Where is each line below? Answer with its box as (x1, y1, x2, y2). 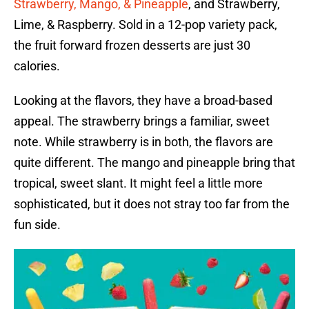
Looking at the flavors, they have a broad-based (14, 93, 272, 108)
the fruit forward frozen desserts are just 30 (14, 38, 250, 53)
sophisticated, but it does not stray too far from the (14, 197, 290, 212)
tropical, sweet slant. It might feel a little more (14, 176, 263, 191)
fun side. (14, 217, 61, 232)
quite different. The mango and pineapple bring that (14, 155, 295, 170)
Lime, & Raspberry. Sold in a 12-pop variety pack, (14, 17, 277, 32)
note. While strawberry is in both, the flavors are (14, 134, 273, 150)
